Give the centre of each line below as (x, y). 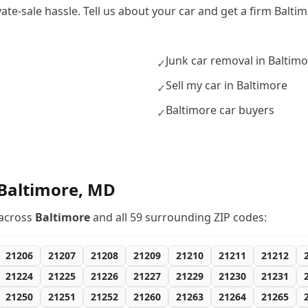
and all (110, 217)
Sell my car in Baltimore (227, 85)
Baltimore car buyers (220, 110)
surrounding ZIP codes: (205, 217)
